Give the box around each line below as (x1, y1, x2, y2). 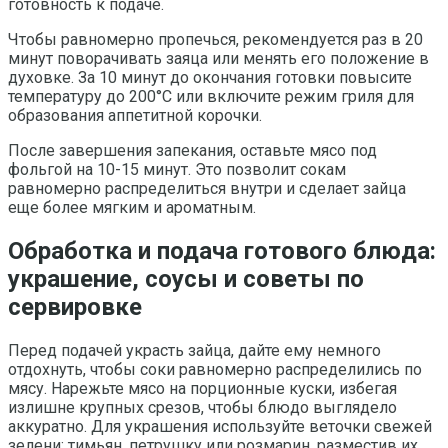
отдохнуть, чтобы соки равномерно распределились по (8, 360, 422, 380)
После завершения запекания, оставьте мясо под (8, 141, 377, 161)
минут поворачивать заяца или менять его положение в (8, 49, 429, 69)
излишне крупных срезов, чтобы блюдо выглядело (8, 398, 397, 418)
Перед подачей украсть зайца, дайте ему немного (8, 341, 381, 361)
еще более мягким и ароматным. (8, 198, 256, 218)
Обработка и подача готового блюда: (8, 237, 436, 266)
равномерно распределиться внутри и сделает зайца (8, 179, 406, 199)
